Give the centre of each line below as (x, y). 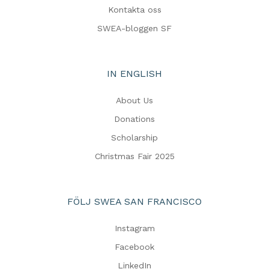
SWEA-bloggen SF (134, 28)
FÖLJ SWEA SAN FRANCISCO (134, 201)
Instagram (134, 228)
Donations (134, 119)
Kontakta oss (134, 10)
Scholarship (134, 138)
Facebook (134, 247)
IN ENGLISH (134, 74)
